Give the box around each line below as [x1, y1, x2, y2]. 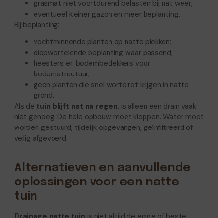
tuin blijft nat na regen [36, 101, 118, 111]
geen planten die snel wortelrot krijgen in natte [33, 80, 189, 90]
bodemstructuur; [33, 69, 90, 79]
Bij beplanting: [14, 20, 60, 30]
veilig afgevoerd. [14, 133, 68, 144]
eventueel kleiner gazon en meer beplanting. [33, 9, 180, 19]
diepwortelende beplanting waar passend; [33, 48, 173, 58]
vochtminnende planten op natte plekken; [33, 37, 171, 47]
